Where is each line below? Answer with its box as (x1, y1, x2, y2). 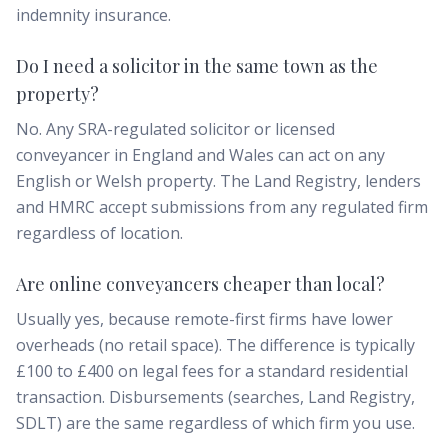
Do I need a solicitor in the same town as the (16, 54, 378, 78)
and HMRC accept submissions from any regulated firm (16, 196, 428, 218)
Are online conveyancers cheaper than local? (16, 272, 385, 296)
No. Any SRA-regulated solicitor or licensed (16, 118, 335, 140)
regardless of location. (16, 222, 183, 244)
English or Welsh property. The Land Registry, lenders (16, 170, 421, 192)
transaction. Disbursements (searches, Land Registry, (16, 386, 415, 408)
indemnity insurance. (16, 4, 171, 26)
